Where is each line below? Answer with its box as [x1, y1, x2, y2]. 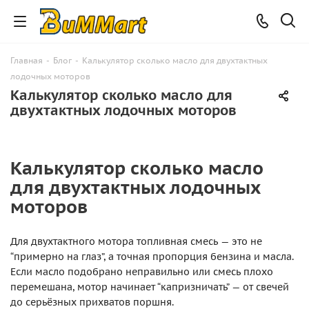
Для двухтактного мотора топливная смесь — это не [10, 235, 262, 248]
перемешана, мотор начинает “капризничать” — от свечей [10, 281, 289, 293]
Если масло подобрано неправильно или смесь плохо [10, 266, 273, 278]
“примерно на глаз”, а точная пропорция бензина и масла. [10, 250, 294, 263]
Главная [10, 55, 43, 66]
